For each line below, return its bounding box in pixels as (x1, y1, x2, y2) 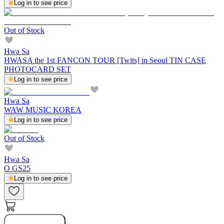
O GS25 (4, 164, 30, 173)
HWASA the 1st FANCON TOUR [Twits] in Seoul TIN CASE (4, 56, 206, 65)
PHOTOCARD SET (4, 65, 71, 74)
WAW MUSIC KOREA (4, 105, 81, 114)
